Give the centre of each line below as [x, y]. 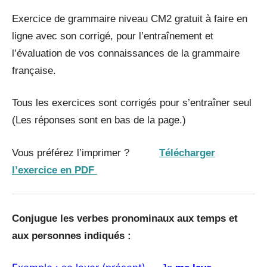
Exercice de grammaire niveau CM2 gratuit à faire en [130, 18]
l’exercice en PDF [53, 170]
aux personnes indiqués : [72, 235]
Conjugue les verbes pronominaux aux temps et [125, 218]
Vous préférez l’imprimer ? [86, 153]
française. [34, 70]
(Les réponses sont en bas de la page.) [99, 120]
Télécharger [187, 153]
